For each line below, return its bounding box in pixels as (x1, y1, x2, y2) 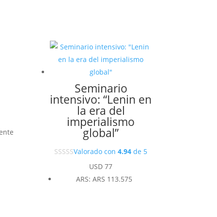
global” (83, 125, 119, 141)
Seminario (74, 80, 127, 96)
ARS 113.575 (93, 174, 133, 184)
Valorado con (74, 147, 118, 156)
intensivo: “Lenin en (50, 92, 152, 108)
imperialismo (67, 114, 135, 130)
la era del (77, 103, 125, 119)
